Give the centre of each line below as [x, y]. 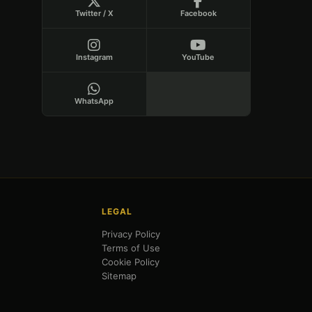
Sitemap [119, 276]
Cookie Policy [130, 262]
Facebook [198, 14]
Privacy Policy [131, 234]
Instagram [94, 57]
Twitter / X [94, 14]
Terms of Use [131, 248]
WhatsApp [94, 101]
